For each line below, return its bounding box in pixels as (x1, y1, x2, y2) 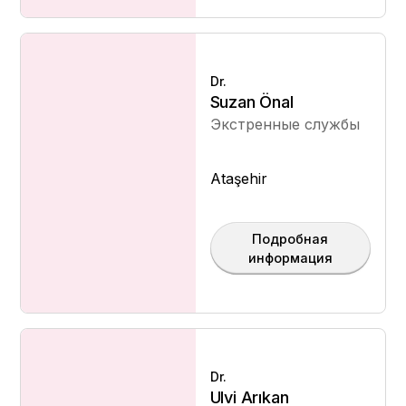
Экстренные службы (209, 115, 360, 133)
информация (247, 250, 333, 266)
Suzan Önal (209, 92, 294, 111)
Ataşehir (209, 169, 267, 188)
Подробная (252, 231, 329, 246)
